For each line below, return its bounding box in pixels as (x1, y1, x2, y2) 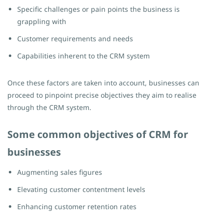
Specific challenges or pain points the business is (17, 4, 180, 14)
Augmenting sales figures (17, 167, 102, 177)
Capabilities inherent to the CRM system (17, 51, 150, 60)
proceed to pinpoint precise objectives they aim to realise (7, 90, 196, 100)
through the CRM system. (7, 103, 93, 112)
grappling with (17, 17, 66, 26)
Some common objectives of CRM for (7, 128, 188, 141)
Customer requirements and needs (17, 34, 133, 43)
